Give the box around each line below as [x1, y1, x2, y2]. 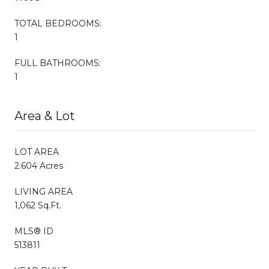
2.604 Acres [14, 160, 63, 171]
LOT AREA [14, 146, 59, 157]
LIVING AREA [14, 186, 73, 197]
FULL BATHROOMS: [14, 57, 101, 68]
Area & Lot [14, 108, 75, 123]
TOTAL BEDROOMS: [14, 17, 101, 29]
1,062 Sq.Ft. [14, 199, 61, 211]
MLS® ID [14, 225, 53, 237]
